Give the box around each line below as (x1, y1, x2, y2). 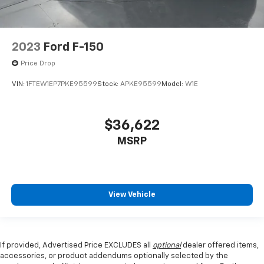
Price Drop (21, 60, 55, 67)
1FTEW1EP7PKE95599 (26, 81, 97, 88)
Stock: (97, 81, 120, 88)
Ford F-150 (43, 41, 104, 53)
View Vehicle (108, 191, 156, 199)
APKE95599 (120, 81, 161, 88)
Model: (161, 81, 185, 88)
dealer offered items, (181, 241, 259, 249)
